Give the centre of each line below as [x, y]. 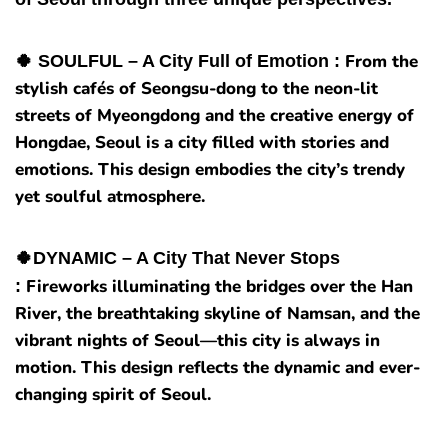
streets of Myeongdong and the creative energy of [214, 116]
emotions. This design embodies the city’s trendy [210, 170]
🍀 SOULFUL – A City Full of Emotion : [180, 61]
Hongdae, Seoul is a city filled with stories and [202, 143]
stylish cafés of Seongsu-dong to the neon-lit [196, 89]
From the [381, 62]
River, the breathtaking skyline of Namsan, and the [217, 314]
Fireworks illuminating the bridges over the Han [219, 287]
